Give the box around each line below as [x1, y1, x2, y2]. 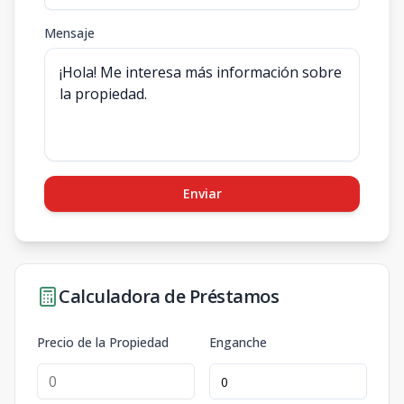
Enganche [209, 334, 267, 351]
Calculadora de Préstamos [59, 284, 279, 308]
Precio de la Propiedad [37, 334, 169, 351]
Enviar [182, 185, 222, 202]
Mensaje [44, 24, 95, 41]
